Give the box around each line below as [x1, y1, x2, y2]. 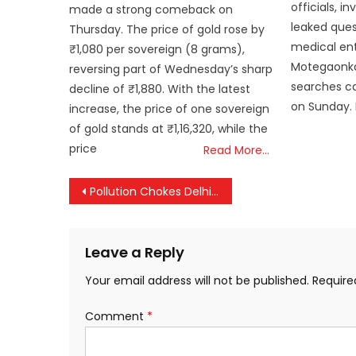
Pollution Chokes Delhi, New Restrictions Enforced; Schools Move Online [90, 183, 211, 199]
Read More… [203, 141, 270, 158]
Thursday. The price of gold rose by [69, 21, 265, 37]
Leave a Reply [85, 242, 184, 262]
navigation [68, 206, 196, 240]
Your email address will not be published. [85, 272, 309, 288]
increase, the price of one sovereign [69, 100, 270, 117]
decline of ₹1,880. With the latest [69, 80, 251, 97]
